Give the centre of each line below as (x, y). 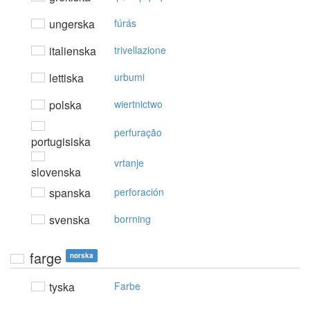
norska (82, 256)
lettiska (65, 78)
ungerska (71, 24)
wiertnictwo (138, 104)
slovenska (56, 172)
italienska (71, 51)
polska (64, 105)
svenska (68, 220)
